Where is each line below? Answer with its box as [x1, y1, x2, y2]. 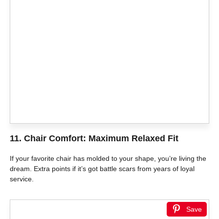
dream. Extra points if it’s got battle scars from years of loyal [10, 164, 195, 173]
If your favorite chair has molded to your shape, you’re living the [10, 154, 206, 162]
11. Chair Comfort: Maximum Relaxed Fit [10, 133, 178, 143]
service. [10, 175, 34, 183]
